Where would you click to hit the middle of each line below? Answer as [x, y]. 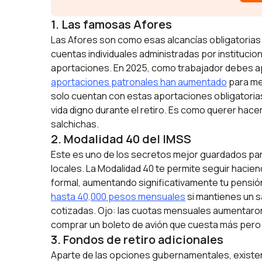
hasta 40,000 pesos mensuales [118, 196]
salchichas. [75, 124]
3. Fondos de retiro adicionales [137, 239]
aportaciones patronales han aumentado [139, 82]
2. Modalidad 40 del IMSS [121, 139]
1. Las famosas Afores [111, 24]
